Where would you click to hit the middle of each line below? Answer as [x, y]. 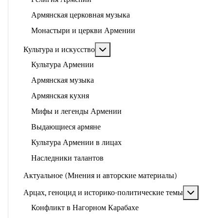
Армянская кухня [60, 96]
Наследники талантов [67, 158]
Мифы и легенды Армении [76, 111]
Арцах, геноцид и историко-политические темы [103, 193]
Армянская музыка [63, 80]
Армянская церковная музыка [81, 15]
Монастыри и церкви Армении [83, 31]
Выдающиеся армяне [66, 127]
